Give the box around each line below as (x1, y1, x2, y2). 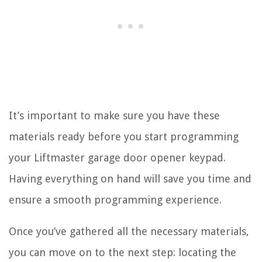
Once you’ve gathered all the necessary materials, (9, 225, 249, 237)
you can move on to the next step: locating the (9, 246, 236, 258)
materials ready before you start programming (9, 130, 239, 143)
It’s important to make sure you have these (9, 109, 220, 122)
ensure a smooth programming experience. (9, 193, 222, 206)
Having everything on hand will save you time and (9, 172, 251, 185)
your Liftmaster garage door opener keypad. (9, 151, 226, 164)
